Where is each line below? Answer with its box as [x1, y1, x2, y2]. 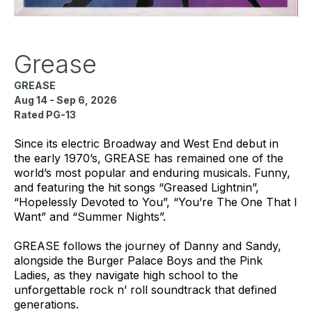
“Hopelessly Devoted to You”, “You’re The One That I [14, 195, 297, 209]
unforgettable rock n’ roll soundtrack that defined [14, 283, 276, 297]
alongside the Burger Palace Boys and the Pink [14, 253, 263, 267]
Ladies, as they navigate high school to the [14, 268, 238, 282]
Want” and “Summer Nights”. [14, 210, 166, 224]
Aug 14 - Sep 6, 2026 [14, 94, 117, 106]
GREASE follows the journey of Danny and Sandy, [14, 239, 281, 253]
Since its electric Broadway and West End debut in [14, 136, 279, 150]
